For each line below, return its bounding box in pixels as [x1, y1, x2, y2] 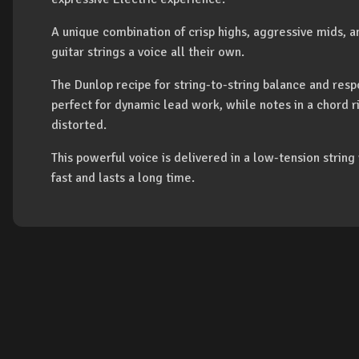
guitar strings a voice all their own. [51, 44, 244, 60]
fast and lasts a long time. [51, 170, 195, 186]
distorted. [51, 117, 107, 133]
